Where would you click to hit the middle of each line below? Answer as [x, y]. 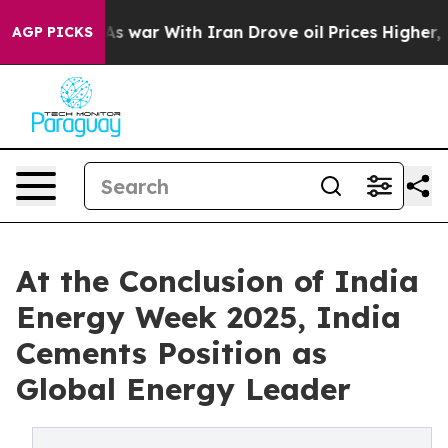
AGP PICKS [52, 32]
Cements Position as [171, 353]
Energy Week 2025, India [208, 317]
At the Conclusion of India [217, 281]
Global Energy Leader [183, 389]
